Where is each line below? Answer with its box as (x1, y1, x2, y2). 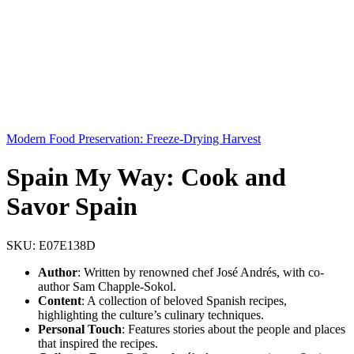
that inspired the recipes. (38, 336, 158, 350)
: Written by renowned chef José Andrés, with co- (77, 265, 324, 279)
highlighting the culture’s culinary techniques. (38, 307, 264, 322)
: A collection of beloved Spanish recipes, (81, 293, 287, 307)
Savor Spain (6, 192, 137, 221)
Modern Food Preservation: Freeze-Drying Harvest (6, 131, 261, 145)
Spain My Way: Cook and (6, 163, 286, 192)
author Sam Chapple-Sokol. (38, 279, 176, 293)
